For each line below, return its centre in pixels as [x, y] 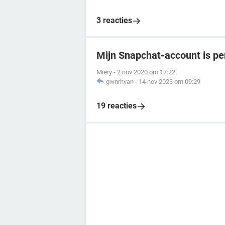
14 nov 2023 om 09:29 [170, 82]
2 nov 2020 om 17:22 [146, 72]
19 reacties [117, 106]
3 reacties [114, 20]
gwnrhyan [120, 82]
